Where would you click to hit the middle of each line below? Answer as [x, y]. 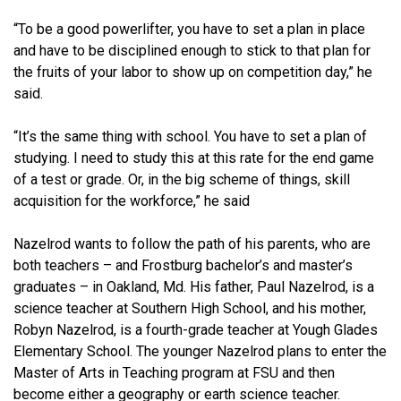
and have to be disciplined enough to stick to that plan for [192, 50]
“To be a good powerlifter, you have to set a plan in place [189, 29]
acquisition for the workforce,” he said [132, 200]
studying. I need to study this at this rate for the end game [194, 158]
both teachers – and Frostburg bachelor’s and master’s [183, 265]
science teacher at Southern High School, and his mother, [190, 308]
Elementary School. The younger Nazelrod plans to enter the [200, 351]
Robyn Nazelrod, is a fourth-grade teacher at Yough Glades [196, 329]
